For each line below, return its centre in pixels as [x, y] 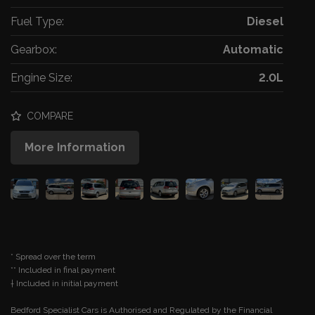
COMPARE [49, 116]
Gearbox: [34, 50]
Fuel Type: [37, 22]
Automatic [253, 50]
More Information [75, 148]
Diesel [265, 22]
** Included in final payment [63, 270]
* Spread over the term [53, 257]
